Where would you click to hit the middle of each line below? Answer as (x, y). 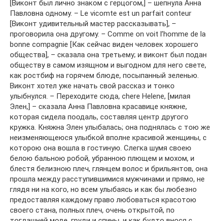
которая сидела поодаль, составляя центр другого (99, 117)
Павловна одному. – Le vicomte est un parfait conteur (101, 14)
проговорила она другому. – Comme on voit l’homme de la (108, 34)
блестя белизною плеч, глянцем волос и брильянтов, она (109, 169)
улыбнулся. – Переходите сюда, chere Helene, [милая (100, 96)
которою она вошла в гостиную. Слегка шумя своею (101, 148)
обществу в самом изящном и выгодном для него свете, (108, 65)
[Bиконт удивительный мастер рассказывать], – (93, 24)
